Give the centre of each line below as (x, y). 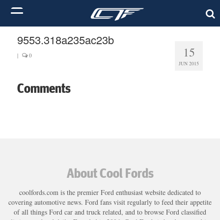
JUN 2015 (189, 63)
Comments (44, 88)
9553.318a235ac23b (66, 40)
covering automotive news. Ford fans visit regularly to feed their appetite (110, 202)
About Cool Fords (110, 173)
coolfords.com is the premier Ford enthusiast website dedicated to (110, 192)
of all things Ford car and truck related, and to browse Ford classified (110, 212)
